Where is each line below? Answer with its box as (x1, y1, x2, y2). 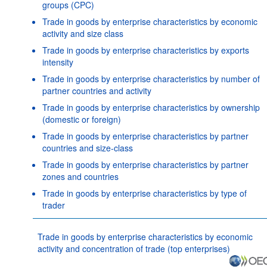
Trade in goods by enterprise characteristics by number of (42, 72, 260, 85)
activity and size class (42, 27, 123, 39)
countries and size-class (42, 141, 133, 154)
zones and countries (42, 170, 119, 182)
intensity (42, 55, 73, 68)
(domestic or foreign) (42, 113, 121, 125)
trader (42, 198, 65, 211)
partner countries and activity (42, 84, 151, 97)
